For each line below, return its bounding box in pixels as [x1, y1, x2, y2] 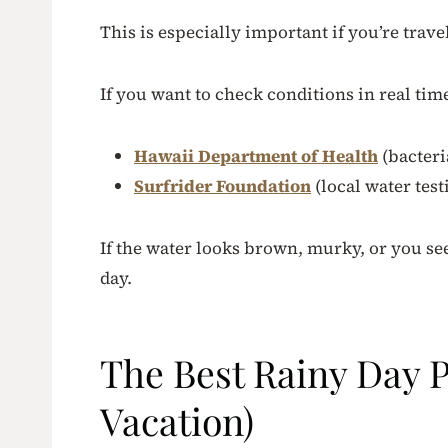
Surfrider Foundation [134, 173, 311, 198]
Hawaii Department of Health [134, 143, 378, 168]
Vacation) [100, 395, 254, 445]
